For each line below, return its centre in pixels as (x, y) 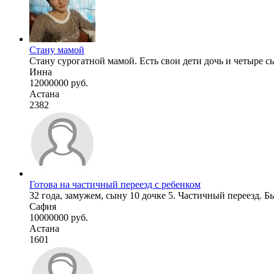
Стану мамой (57, 50)
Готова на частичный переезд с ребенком (115, 184)
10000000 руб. (59, 217)
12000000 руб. (59, 83)
